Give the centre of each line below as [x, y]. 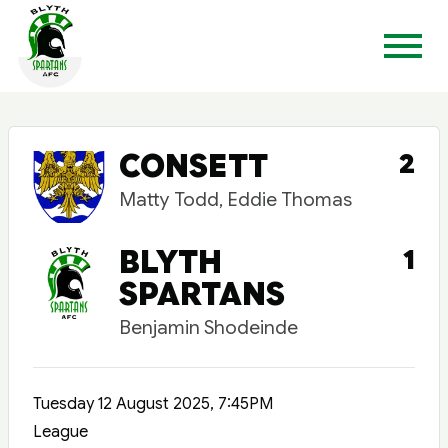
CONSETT [193, 166]
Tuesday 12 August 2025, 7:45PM [153, 404]
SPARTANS [202, 294]
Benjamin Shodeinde [208, 327]
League [60, 432]
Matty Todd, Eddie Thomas [235, 199]
